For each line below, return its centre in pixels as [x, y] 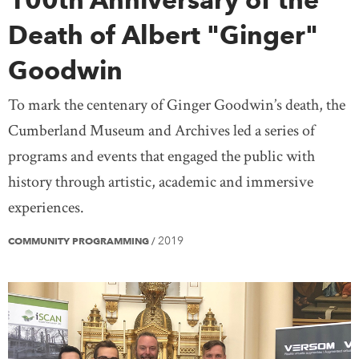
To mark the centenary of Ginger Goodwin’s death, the [177, 105]
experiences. [46, 208]
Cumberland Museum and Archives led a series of [161, 131]
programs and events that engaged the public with [161, 157]
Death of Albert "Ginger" [163, 35]
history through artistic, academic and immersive [161, 182]
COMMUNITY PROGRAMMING [80, 241]
